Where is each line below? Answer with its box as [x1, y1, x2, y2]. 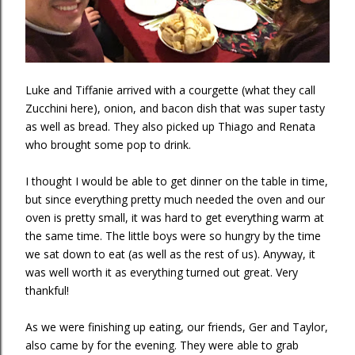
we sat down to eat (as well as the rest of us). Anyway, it [25, 246, 315, 261]
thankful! [25, 283, 69, 298]
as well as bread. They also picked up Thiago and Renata [25, 119, 315, 134]
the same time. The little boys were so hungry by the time [25, 228, 321, 243]
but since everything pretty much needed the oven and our [25, 192, 325, 207]
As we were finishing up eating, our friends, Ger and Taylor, [25, 319, 328, 334]
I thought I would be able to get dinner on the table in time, [25, 174, 328, 189]
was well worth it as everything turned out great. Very [25, 265, 298, 280]
